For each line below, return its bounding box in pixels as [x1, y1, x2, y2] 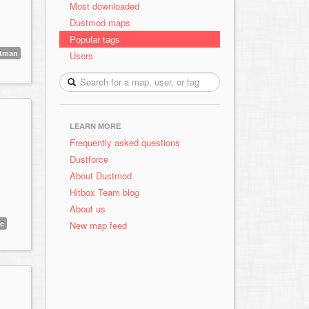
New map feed [70, 219, 132, 232]
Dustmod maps [70, 16, 130, 29]
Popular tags [70, 32, 120, 46]
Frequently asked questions [70, 136, 180, 149]
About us [70, 202, 106, 215]
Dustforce [70, 152, 108, 166]
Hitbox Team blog [70, 186, 139, 199]
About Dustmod [70, 169, 132, 182]
